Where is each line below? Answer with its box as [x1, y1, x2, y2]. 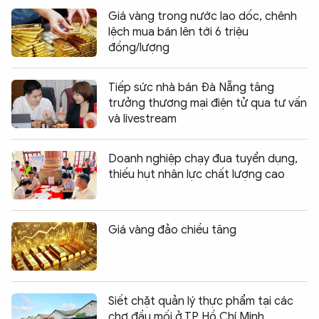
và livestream [108, 111, 177, 126]
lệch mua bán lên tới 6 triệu [108, 24, 249, 39]
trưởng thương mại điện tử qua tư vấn [108, 95, 307, 110]
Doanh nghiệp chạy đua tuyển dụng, [108, 151, 298, 166]
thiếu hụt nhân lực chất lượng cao [108, 167, 285, 182]
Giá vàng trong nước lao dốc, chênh [108, 9, 297, 23]
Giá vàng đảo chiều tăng [108, 222, 236, 237]
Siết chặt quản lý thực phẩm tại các [108, 293, 293, 308]
